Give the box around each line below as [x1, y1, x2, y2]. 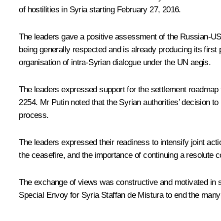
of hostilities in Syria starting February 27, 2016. [19, 4, 181, 14]
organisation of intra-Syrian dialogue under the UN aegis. [19, 57, 211, 67]
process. [19, 110, 49, 120]
